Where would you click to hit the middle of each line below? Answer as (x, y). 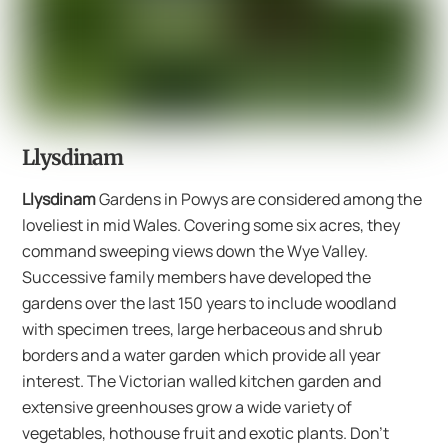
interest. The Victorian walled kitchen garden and (202, 381)
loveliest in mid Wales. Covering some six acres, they (211, 225)
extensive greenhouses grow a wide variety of (187, 407)
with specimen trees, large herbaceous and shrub (202, 329)
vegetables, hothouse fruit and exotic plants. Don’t (206, 433)
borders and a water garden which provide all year (202, 355)
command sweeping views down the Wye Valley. (195, 251)
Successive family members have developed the (197, 277)
